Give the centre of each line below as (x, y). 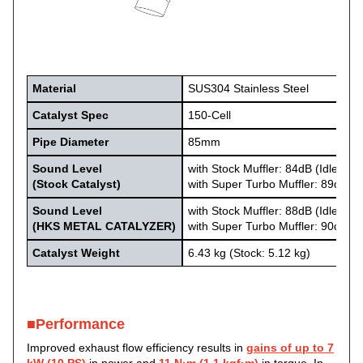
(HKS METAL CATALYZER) (105, 226)
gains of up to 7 (290, 348)
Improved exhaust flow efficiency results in (137, 348)
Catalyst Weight (77, 253)
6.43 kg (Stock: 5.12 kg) (250, 253)
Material (55, 89)
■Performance (76, 325)
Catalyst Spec (71, 115)
